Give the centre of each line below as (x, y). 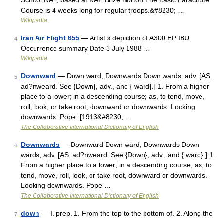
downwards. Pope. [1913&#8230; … (76, 117)
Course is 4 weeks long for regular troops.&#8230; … (103, 10)
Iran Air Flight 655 (50, 38)
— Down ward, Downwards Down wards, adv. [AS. (134, 76)
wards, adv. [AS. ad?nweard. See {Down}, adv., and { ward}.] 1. (118, 155)
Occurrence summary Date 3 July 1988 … (86, 48)
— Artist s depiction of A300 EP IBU (134, 38)
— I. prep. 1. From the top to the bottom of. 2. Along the (126, 213)
